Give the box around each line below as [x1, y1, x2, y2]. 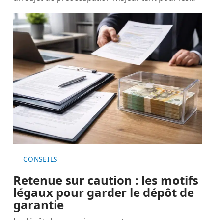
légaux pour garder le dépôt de [13, 184, 194, 201]
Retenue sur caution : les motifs [13, 172, 199, 189]
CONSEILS [23, 154, 57, 164]
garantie [13, 196, 64, 213]
